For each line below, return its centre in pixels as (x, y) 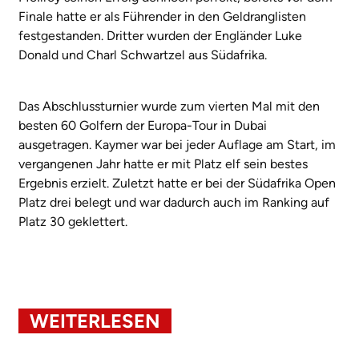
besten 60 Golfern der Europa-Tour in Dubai (143, 125)
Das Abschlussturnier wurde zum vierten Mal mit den (169, 106)
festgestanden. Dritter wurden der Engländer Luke (160, 35)
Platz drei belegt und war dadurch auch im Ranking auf (174, 202)
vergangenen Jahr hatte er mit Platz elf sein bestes (163, 163)
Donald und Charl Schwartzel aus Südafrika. (143, 54)
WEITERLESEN (95, 321)
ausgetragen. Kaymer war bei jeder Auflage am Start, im (177, 144)
